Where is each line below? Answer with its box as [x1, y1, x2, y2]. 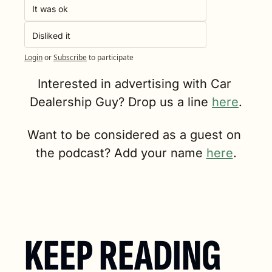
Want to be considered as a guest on [27, 127, 241, 143]
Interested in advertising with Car [37, 76, 231, 92]
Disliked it [32, 30, 70, 41]
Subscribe [53, 52, 87, 63]
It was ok [32, 4, 68, 15]
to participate [89, 52, 134, 63]
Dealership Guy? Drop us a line [30, 95, 212, 110]
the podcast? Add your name [35, 146, 206, 161]
